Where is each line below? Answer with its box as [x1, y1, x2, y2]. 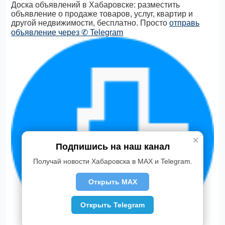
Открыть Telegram [80, 200, 145, 209]
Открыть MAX [88, 177, 137, 186]
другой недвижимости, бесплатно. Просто [11, 19, 170, 27]
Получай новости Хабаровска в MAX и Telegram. [33, 157, 192, 165]
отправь [169, 19, 200, 27]
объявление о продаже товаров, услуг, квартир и [11, 10, 193, 18]
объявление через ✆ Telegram [11, 28, 124, 37]
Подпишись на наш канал [55, 141, 170, 152]
